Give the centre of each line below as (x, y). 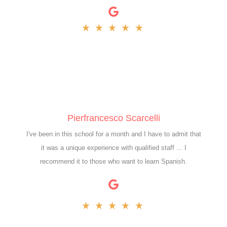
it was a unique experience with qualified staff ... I (113, 147)
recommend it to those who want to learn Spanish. (113, 161)
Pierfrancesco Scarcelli (113, 118)
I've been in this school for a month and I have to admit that (113, 134)
